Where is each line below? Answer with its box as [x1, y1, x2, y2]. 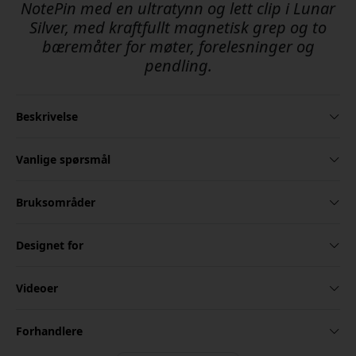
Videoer [16, 281, 58, 296]
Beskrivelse [16, 109, 78, 125]
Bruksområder [16, 195, 95, 211]
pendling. [144, 55, 212, 77]
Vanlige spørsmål [16, 152, 110, 168]
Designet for [16, 238, 83, 253]
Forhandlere [16, 323, 83, 339]
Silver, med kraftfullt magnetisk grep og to [29, 17, 327, 39]
